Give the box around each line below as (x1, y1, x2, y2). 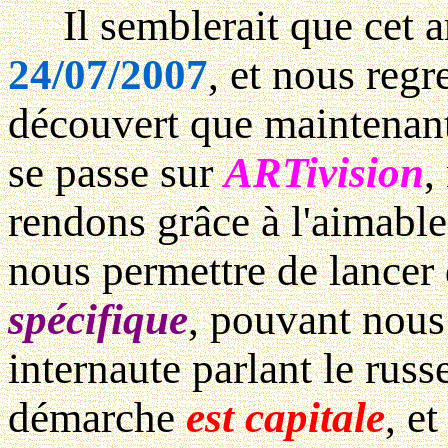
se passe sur (8, 149, 224, 197)
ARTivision (224, 149, 424, 197)
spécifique (8, 296, 188, 344)
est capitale (186, 394, 385, 442)
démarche (8, 394, 186, 442)
